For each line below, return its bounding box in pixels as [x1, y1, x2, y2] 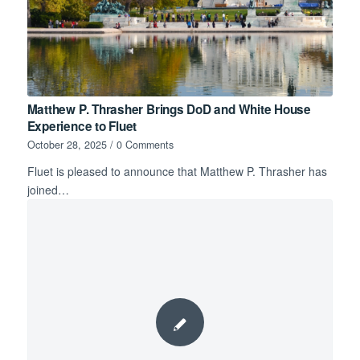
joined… [27, 181, 69, 198]
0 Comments [116, 137, 174, 152]
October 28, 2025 [27, 137, 107, 152]
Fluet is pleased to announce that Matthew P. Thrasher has [27, 162, 327, 179]
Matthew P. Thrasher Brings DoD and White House [27, 100, 311, 118]
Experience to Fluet [27, 117, 137, 135]
